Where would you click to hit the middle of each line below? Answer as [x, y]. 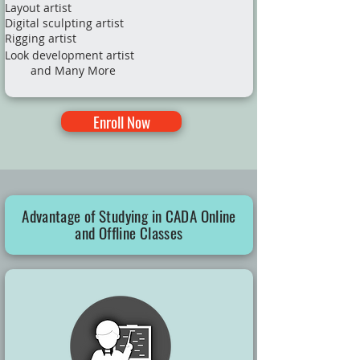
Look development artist [70, 55]
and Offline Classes [129, 232]
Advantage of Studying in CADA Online [129, 215]
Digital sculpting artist [64, 23]
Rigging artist [41, 38]
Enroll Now [121, 121]
